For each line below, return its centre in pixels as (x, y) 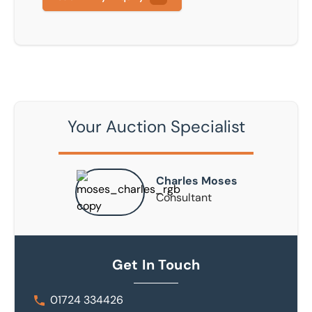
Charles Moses (196, 181)
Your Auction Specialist (156, 126)
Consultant (184, 197)
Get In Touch (156, 265)
